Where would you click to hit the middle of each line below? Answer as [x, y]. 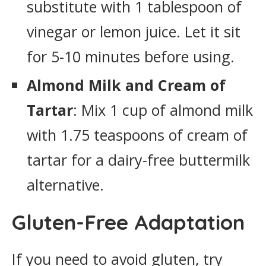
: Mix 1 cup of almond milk [163, 110]
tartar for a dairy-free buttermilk [138, 160]
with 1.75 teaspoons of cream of [137, 135]
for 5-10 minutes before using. [131, 56]
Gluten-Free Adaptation [128, 222]
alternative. [65, 185]
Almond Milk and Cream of [126, 85]
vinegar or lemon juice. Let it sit [134, 31]
